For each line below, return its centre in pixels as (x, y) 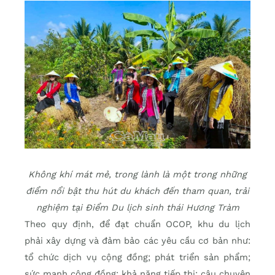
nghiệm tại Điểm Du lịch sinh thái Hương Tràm (137, 207)
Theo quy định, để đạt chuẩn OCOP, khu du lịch (137, 224)
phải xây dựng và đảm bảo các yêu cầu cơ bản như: (137, 240)
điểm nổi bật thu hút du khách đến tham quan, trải (137, 191)
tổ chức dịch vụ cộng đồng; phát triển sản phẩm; (137, 257)
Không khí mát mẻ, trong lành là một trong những (137, 174)
